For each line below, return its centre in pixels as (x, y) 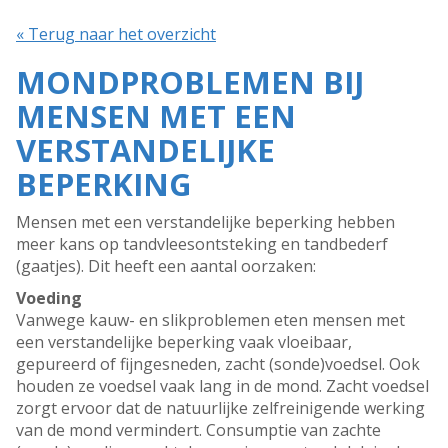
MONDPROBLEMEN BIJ (190, 82)
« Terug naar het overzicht (116, 34)
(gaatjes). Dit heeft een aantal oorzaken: (166, 266)
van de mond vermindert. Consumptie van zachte (198, 430)
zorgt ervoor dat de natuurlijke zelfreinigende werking (220, 408)
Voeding (49, 298)
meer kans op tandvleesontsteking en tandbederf (202, 244)
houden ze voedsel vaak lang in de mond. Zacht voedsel (222, 386)
